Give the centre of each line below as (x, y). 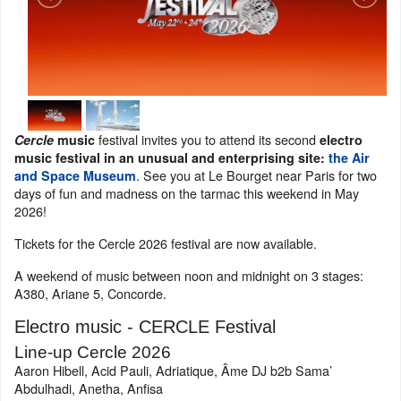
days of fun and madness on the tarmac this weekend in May (187, 193)
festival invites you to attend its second (207, 140)
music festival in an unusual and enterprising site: (171, 158)
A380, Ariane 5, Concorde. (90, 294)
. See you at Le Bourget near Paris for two (256, 175)
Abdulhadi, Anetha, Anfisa (89, 388)
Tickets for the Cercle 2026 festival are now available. (166, 243)
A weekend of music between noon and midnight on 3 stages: (189, 276)
